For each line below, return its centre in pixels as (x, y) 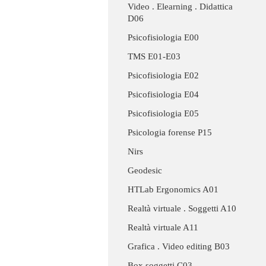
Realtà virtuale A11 (163, 228)
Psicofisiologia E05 (163, 114)
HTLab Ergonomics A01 (173, 190)
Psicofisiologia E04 (163, 95)
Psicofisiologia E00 (163, 38)
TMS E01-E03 (154, 57)
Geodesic (145, 171)
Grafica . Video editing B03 (179, 247)
